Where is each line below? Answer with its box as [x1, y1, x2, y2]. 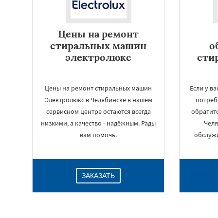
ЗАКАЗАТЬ [82, 172, 115, 180]
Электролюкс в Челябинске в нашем [44, 95, 152, 104]
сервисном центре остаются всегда [46, 107, 151, 116]
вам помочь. [80, 130, 117, 139]
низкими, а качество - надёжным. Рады [41, 119, 156, 127]
